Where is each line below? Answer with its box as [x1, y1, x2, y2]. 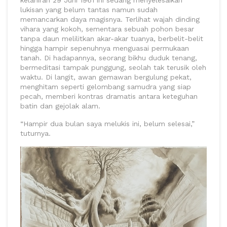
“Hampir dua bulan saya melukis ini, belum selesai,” [20, 119, 195, 128]
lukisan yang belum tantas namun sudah [20, 5, 158, 14]
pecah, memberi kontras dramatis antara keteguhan [20, 92, 198, 100]
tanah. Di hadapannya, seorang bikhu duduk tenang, [20, 53, 197, 62]
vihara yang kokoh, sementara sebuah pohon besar [20, 24, 194, 33]
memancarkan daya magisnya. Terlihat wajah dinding [20, 15, 200, 23]
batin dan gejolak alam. [20, 101, 100, 110]
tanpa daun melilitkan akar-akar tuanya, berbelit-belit [20, 34, 203, 43]
